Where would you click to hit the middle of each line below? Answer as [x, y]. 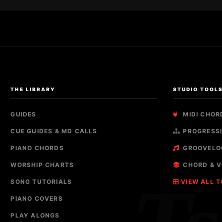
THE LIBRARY [33, 89]
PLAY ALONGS [35, 215]
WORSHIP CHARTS [42, 165]
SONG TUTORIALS [41, 181]
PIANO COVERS [37, 198]
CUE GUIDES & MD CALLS [54, 131]
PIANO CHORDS [37, 148]
